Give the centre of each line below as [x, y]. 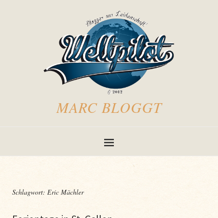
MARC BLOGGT [109, 107]
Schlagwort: [30, 192]
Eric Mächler [65, 192]
